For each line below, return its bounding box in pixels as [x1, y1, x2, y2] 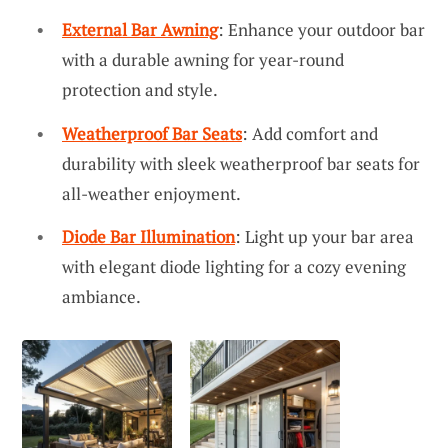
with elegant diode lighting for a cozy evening [62, 255, 406, 279]
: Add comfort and [242, 121, 378, 145]
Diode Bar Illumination [62, 225, 235, 249]
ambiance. [62, 285, 141, 309]
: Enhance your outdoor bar [218, 18, 425, 42]
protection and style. [62, 78, 218, 102]
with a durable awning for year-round [62, 48, 344, 72]
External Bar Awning [62, 18, 218, 42]
